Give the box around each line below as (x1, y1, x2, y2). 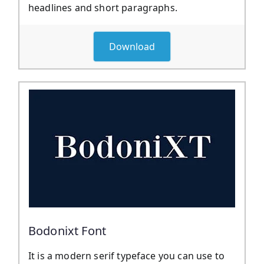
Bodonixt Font (28, 223, 107, 239)
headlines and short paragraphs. (28, 1, 177, 15)
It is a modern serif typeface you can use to (28, 249, 225, 263)
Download (109, 40, 155, 54)
